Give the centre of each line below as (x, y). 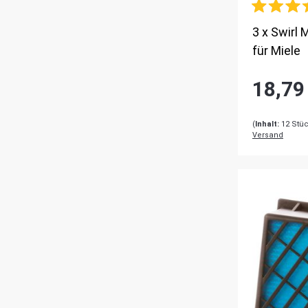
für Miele (276, 50)
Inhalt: (267, 124)
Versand (268, 135)
